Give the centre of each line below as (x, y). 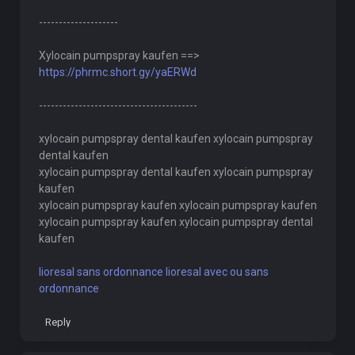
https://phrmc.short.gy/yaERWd (117, 72)
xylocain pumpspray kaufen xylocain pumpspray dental (176, 222)
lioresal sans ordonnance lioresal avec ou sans (153, 272)
